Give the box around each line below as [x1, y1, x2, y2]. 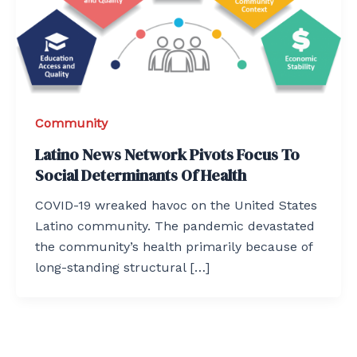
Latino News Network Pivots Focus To [35, 143, 300, 167]
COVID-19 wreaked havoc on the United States [35, 198, 317, 214]
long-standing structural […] [35, 260, 210, 276]
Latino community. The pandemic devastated [35, 218, 315, 234]
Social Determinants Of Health [35, 164, 246, 187]
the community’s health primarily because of [35, 239, 312, 255]
